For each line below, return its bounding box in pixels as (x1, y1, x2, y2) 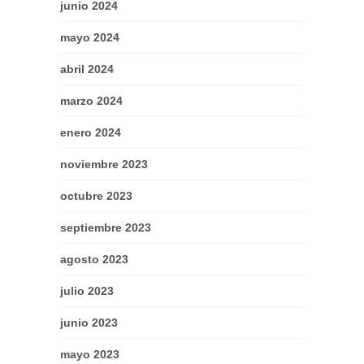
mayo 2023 (60, 348, 119, 362)
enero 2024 (60, 126, 121, 140)
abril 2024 (60, 63, 114, 76)
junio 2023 (60, 316, 118, 330)
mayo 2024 (60, 31, 119, 45)
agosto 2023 (60, 253, 128, 266)
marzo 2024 (60, 94, 123, 108)
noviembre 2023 (60, 158, 148, 171)
